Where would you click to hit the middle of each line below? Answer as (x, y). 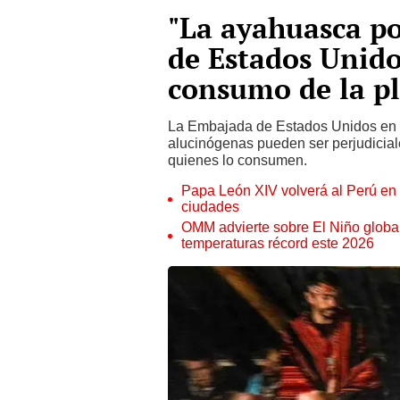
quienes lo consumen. (237, 160)
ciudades (210, 207)
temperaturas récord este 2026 (278, 243)
